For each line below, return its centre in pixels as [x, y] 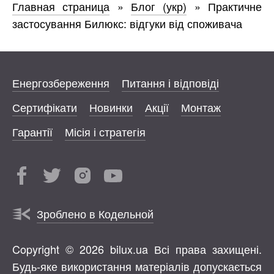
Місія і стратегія [105, 132]
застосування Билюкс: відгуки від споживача [127, 24]
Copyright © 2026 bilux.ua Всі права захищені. [137, 249]
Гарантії [32, 132]
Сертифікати [45, 107]
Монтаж [201, 107]
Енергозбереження [61, 83]
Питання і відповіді [170, 83]
